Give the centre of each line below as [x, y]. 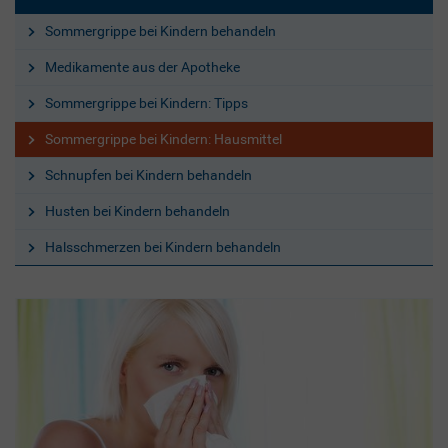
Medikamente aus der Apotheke [142, 66]
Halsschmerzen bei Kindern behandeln [163, 246]
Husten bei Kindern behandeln [137, 210]
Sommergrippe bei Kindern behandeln [160, 30]
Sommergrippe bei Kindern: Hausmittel [163, 138]
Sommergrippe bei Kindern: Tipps [146, 102]
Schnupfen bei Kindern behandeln [148, 174]
